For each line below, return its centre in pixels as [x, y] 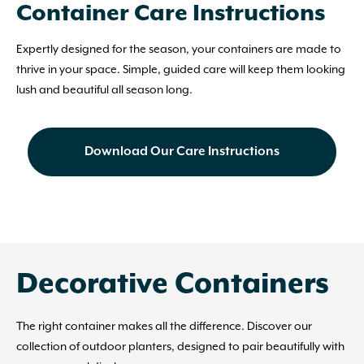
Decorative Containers [173, 285]
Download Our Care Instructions [182, 152]
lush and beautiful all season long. [104, 90]
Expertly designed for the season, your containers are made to [179, 49]
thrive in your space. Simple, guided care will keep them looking [181, 69]
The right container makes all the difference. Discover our [164, 326]
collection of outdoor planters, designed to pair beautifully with [180, 347]
